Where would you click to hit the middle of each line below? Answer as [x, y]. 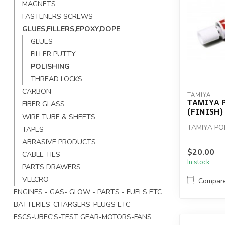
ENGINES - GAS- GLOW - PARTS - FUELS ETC [88, 192]
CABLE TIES [41, 154]
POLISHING [50, 67]
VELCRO [35, 180]
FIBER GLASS [43, 104]
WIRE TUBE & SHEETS [59, 117]
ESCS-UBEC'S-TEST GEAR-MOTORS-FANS [83, 217]
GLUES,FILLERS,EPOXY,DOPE [71, 29]
